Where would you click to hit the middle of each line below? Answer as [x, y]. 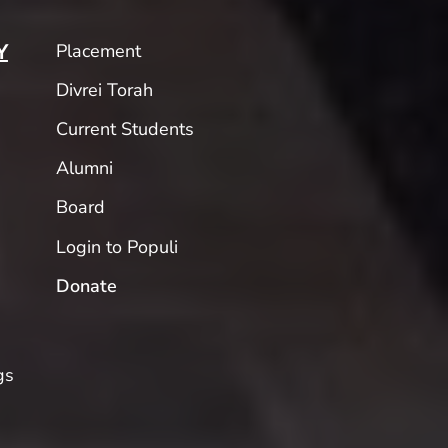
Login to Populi [116, 246]
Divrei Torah [104, 89]
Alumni [84, 168]
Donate [86, 285]
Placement [98, 50]
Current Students [124, 128]
